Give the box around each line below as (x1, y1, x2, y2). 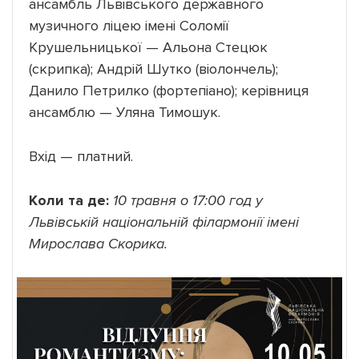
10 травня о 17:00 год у (113, 191, 263, 209)
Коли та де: (29, 191, 109, 209)
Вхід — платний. (29, 147, 133, 165)
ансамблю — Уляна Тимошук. (29, 103, 220, 121)
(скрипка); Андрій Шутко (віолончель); (29, 59, 278, 78)
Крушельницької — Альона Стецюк (29, 38, 268, 56)
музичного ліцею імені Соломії (29, 16, 229, 34)
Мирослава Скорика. (29, 234, 167, 252)
